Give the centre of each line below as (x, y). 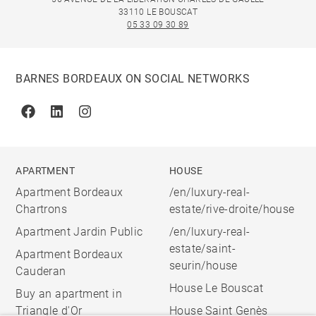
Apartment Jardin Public (79, 232)
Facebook (53, 119)
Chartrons (42, 209)
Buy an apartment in (69, 294)
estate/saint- (203, 249)
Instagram (110, 119)
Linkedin (78, 119)
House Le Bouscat (217, 288)
